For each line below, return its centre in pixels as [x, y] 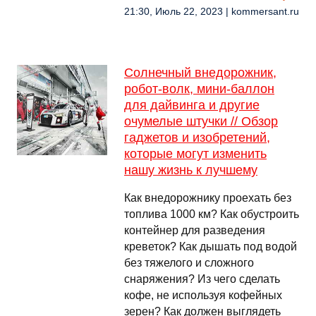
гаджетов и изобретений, [197, 138]
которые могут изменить [195, 154]
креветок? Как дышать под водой [211, 247]
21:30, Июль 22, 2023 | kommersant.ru [212, 12]
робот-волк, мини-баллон [199, 89]
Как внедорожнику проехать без [208, 198]
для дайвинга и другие [192, 105]
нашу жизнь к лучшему [191, 170]
